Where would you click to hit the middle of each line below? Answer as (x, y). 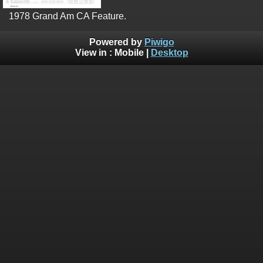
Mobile (129, 52)
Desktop (169, 52)
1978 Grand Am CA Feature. (68, 16)
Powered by (117, 42)
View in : (95, 52)
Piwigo (159, 42)
